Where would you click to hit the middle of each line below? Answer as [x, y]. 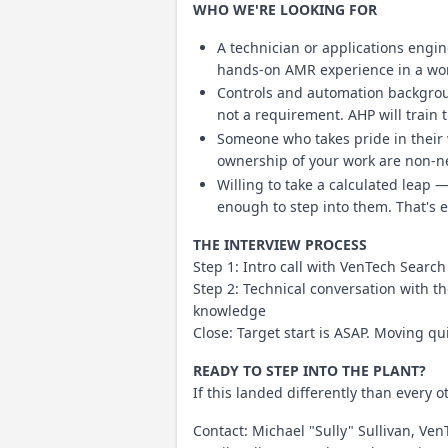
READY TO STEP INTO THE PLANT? [309, 370]
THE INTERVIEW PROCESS [280, 244]
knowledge [229, 310]
